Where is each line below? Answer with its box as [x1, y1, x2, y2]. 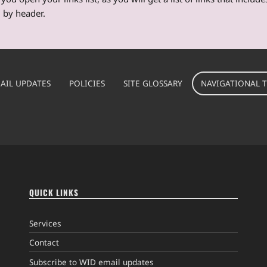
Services [29, 217, 61, 229]
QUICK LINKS [29, 187, 79, 199]
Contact [29, 237, 59, 249]
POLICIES [69, 77, 105, 89]
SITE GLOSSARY [123, 77, 183, 89]
